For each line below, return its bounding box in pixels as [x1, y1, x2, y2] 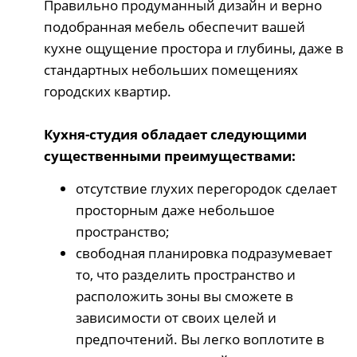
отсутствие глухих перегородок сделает [76, 178, 337, 198]
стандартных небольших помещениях [44, 60, 298, 79]
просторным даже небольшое [76, 200, 275, 219]
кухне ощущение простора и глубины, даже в [44, 38, 343, 57]
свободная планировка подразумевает [76, 243, 332, 262]
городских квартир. [44, 81, 171, 100]
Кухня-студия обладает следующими [44, 124, 307, 143]
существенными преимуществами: [44, 146, 296, 165]
